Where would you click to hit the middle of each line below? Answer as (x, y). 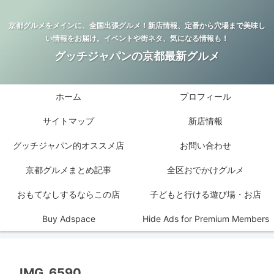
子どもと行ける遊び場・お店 (206, 194)
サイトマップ (68, 121)
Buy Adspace (68, 219)
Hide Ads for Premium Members (206, 219)
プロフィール (206, 97)
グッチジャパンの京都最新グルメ (137, 56)
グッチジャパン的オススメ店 (68, 146)
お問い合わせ (206, 146)
